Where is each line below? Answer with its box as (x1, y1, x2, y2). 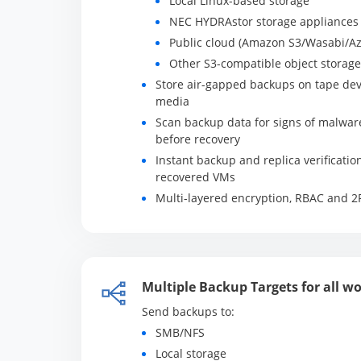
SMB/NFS (155, 325, 205, 340)
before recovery (155, 131, 240, 147)
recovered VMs (155, 169, 235, 185)
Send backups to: (141, 304, 234, 319)
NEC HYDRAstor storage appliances (168, 14, 359, 29)
